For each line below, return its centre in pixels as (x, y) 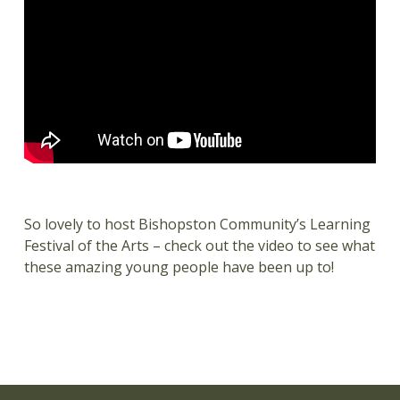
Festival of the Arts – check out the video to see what (199, 245)
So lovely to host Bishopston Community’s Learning (197, 224)
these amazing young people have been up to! (179, 267)
